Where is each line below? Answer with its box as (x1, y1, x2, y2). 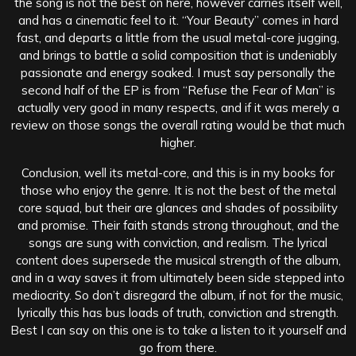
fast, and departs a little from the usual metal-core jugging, (17, 29, 339, 45)
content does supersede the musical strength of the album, (15, 252, 341, 268)
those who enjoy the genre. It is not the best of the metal (20, 182, 336, 198)
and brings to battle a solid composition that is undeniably (19, 47, 337, 63)
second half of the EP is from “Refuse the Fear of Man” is (21, 82, 335, 98)
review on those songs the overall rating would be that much (11, 117, 345, 133)
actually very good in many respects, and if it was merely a (17, 99, 339, 115)
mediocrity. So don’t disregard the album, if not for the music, (13, 287, 343, 303)
